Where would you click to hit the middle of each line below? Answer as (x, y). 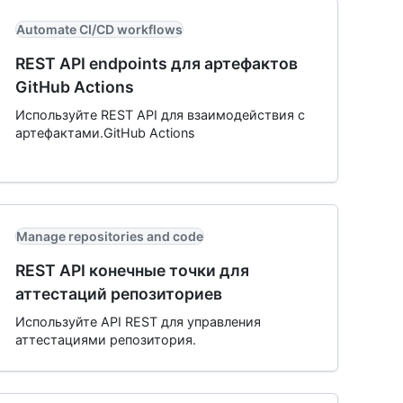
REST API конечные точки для (132, 270)
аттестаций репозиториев (119, 294)
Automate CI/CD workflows (99, 29)
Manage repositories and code (110, 236)
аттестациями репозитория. (106, 340)
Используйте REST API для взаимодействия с (160, 115)
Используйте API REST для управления (138, 322)
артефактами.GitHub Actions (105, 133)
